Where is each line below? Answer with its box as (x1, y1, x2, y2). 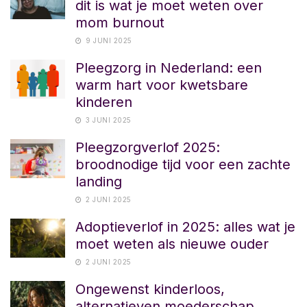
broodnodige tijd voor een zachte (75, 156, 291, 173)
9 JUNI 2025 (83, 36, 132, 45)
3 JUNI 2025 (83, 115, 132, 124)
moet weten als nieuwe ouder (75, 235, 269, 252)
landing (75, 173, 122, 190)
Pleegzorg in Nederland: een (75, 59, 262, 76)
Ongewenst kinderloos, (75, 280, 225, 297)
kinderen (75, 93, 132, 110)
